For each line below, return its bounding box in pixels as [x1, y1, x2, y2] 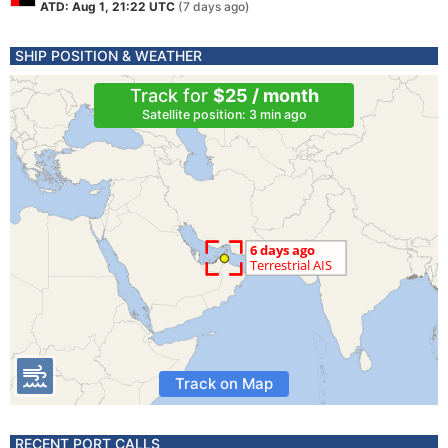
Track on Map [175, 374, 273, 393]
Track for [129, 85, 213, 106]
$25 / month [212, 85, 319, 106]
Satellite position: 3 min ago [141, 107, 307, 122]
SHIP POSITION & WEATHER [15, 47, 202, 64]
